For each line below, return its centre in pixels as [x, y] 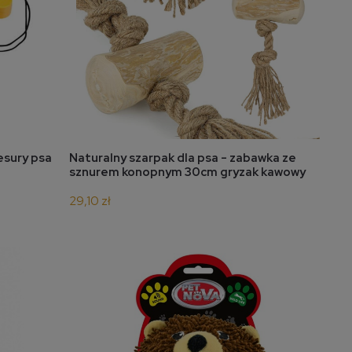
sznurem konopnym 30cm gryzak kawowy [187, 172]
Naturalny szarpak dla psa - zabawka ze [183, 158]
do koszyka [205, 160]
